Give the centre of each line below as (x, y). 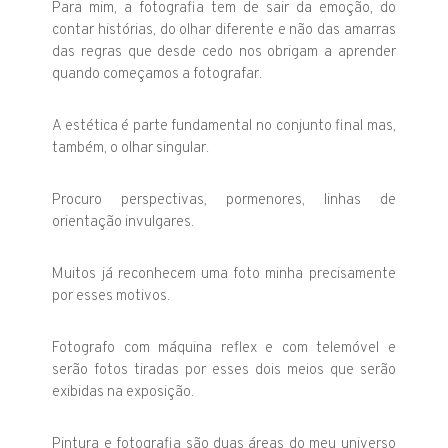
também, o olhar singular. (131, 148)
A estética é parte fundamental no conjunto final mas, (224, 126)
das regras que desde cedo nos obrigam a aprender (224, 52)
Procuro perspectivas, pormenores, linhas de (224, 200)
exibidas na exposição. (123, 392)
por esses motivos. (111, 296)
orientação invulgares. (123, 222)
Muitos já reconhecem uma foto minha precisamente (224, 274)
